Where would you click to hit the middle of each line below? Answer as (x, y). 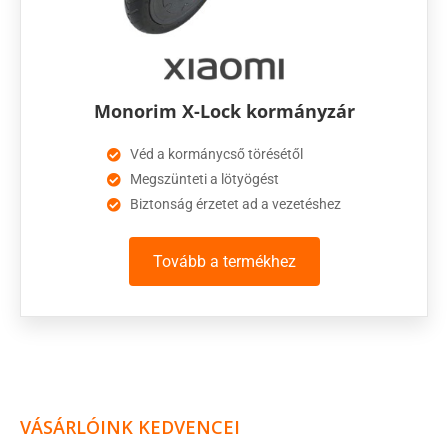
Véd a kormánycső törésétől (216, 154)
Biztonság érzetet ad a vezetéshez (235, 204)
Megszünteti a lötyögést (204, 179)
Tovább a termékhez (224, 262)
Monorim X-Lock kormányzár (224, 111)
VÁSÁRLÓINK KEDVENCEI (130, 427)
